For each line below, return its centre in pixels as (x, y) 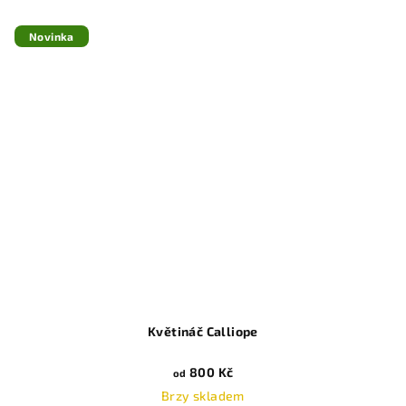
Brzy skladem (203, 396)
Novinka (52, 36)
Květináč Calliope (203, 332)
